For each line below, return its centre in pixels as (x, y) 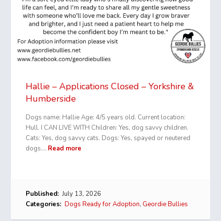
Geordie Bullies (166, 204)
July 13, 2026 (81, 194)
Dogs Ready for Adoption (102, 204)
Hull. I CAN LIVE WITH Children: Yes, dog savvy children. (107, 128)
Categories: (44, 204)
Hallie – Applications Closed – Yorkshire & (110, 87)
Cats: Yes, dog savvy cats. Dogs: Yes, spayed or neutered (108, 138)
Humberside (51, 99)
